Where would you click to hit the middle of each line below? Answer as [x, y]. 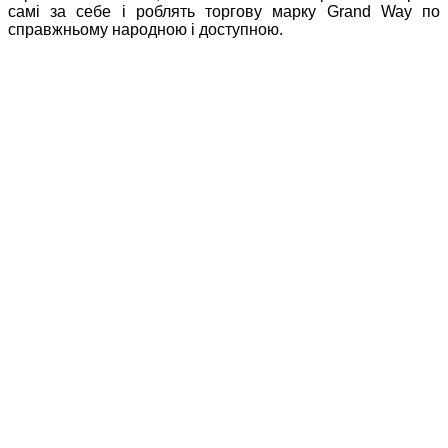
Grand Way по [378, 11]
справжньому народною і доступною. [145, 29]
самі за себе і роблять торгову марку [162, 11]
